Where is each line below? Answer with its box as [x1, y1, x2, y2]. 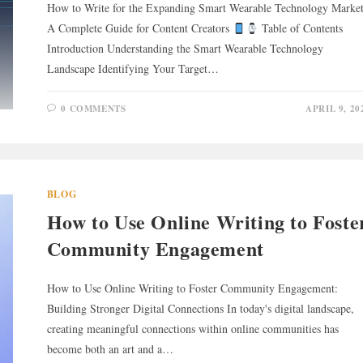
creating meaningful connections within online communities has [46, 321, 339, 337]
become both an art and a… [46, 341, 173, 357]
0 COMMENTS [61, 102, 126, 116]
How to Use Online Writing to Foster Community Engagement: [46, 280, 338, 297]
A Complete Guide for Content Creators [46, 20, 233, 36]
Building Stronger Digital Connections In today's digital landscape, [46, 301, 354, 317]
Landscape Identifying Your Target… [46, 61, 219, 77]
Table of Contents [258, 20, 343, 36]
